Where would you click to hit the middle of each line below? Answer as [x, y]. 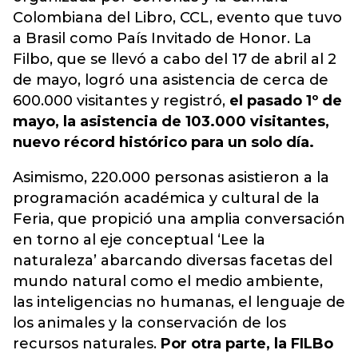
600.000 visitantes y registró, [121, 101]
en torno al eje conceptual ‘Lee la [139, 240]
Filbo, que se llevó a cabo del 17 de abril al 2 [175, 59]
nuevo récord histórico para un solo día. [163, 142]
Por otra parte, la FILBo [245, 344]
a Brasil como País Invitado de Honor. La [162, 38]
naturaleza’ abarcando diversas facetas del [173, 261]
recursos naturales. [85, 344]
